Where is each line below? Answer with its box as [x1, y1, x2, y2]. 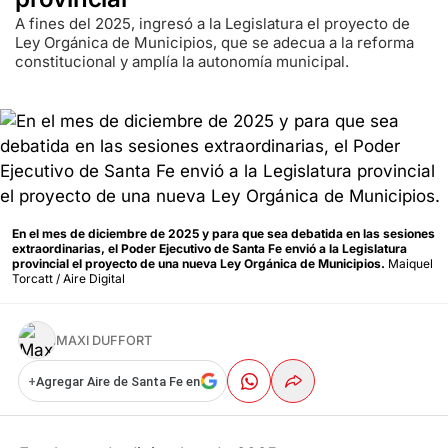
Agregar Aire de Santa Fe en [35, 373, 200, 389]
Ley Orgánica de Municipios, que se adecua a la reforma [15, 32, 414, 52]
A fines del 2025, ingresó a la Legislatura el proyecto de [15, 13, 410, 33]
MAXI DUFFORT [56, 332, 153, 348]
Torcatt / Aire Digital [12, 270, 125, 286]
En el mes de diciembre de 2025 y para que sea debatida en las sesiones [12, 225, 435, 241]
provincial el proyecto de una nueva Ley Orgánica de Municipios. [12, 255, 385, 271]
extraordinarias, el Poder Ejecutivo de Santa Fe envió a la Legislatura [12, 240, 407, 256]
